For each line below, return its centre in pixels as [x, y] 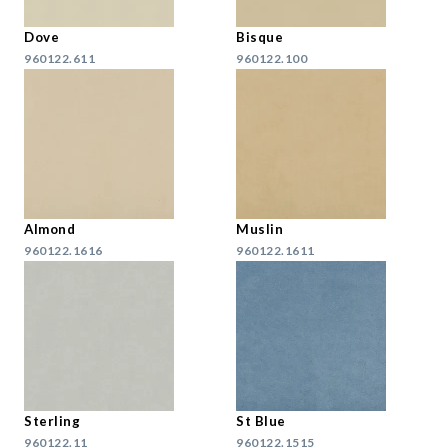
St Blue [261, 421]
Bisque [259, 37]
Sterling [52, 421]
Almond [49, 229]
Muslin [259, 229]
